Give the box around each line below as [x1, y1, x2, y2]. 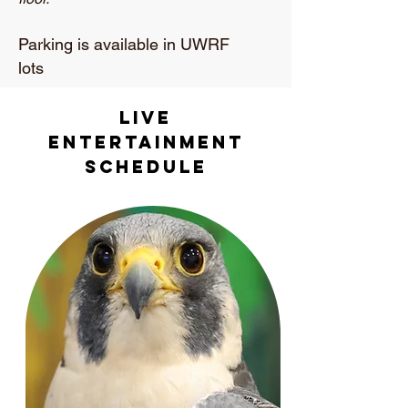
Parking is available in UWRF [18, 35, 229, 54]
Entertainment [47, 131, 244, 153]
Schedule [84, 156, 208, 178]
